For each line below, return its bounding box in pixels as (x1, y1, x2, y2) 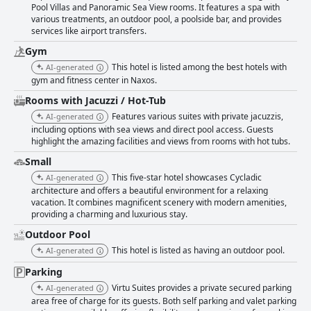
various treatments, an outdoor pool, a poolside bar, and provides (31, 13, 282, 26)
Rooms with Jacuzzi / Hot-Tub (25, 94, 166, 108)
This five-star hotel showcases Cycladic (112, 171, 262, 184)
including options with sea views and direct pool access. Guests (31, 124, 274, 136)
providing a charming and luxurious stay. (31, 208, 187, 221)
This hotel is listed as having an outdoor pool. (112, 244, 285, 257)
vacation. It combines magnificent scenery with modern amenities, (31, 196, 287, 209)
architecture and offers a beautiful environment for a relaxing (31, 185, 268, 197)
